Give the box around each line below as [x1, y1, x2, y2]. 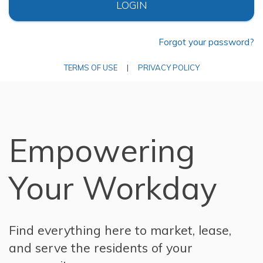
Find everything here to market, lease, [9, 221, 232, 238]
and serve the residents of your [9, 239, 193, 255]
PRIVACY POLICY [137, 63, 200, 73]
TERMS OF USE [63, 63, 117, 73]
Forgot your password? [158, 36, 254, 48]
